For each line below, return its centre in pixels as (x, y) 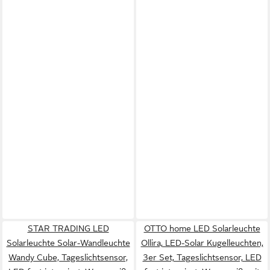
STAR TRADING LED (68, 228)
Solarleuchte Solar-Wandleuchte (68, 243)
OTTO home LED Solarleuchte (202, 228)
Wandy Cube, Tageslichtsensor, (68, 257)
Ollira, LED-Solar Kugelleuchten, (202, 243)
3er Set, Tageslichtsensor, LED (202, 257)
